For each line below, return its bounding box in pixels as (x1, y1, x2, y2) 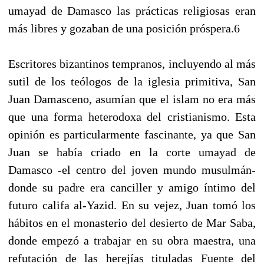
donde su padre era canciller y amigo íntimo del (8, 180, 256, 194)
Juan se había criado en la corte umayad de (8, 145, 256, 159)
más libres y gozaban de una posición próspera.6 (8, 21, 240, 35)
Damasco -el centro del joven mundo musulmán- (8, 163, 256, 176)
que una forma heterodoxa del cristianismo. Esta (8, 110, 256, 123)
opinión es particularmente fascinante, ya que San (8, 127, 256, 141)
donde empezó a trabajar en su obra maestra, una (8, 233, 256, 247)
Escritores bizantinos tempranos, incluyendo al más (8, 57, 256, 70)
